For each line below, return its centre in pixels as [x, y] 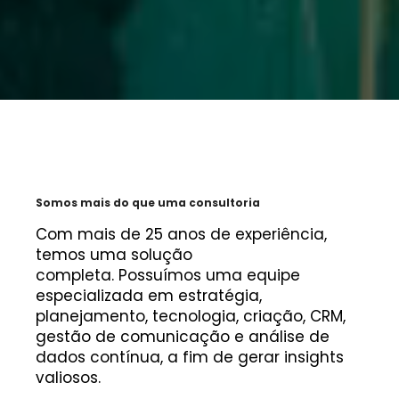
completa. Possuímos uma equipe [168, 275]
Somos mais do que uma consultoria [150, 203]
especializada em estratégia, [149, 295]
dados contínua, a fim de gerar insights [190, 357]
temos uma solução [114, 254]
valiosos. [69, 377]
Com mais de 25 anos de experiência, [182, 234]
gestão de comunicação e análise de [183, 336]
